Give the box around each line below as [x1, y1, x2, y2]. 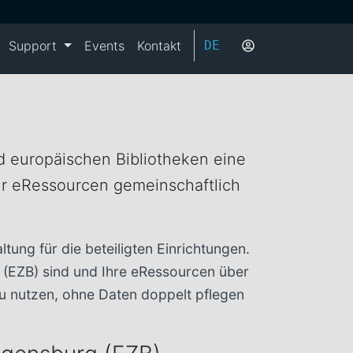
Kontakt [137, 38, 181, 54]
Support [9, 38, 61, 54]
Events [84, 38, 124, 54]
